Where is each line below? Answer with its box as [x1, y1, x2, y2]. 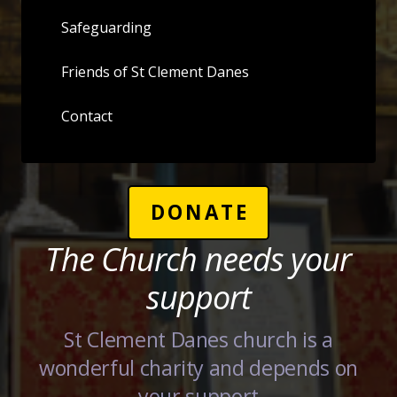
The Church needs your [45, 237, 352, 281]
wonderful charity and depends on [39, 353, 358, 382]
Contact [61, 105, 113, 126]
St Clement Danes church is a [64, 324, 333, 354]
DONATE [150, 198, 250, 226]
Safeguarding [61, 17, 152, 37]
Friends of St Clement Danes [61, 61, 249, 82]
